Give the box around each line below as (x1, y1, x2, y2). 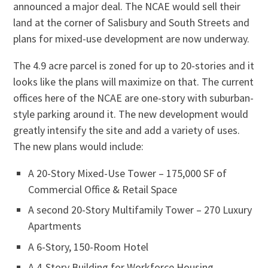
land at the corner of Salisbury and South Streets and (13, 15, 250, 29)
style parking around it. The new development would (13, 106, 249, 121)
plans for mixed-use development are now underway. (13, 31, 250, 45)
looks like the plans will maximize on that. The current (13, 74, 254, 89)
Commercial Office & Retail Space (28, 182, 178, 196)
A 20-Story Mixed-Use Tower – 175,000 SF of (28, 166, 227, 180)
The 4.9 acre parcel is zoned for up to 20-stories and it (13, 58, 255, 72)
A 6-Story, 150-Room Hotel (28, 239, 149, 254)
